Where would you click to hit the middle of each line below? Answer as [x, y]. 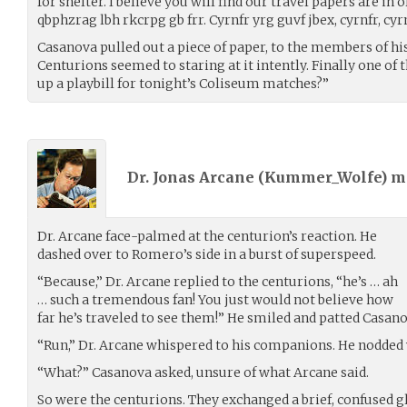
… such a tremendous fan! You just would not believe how [215, 299]
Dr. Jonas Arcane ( [196, 178]
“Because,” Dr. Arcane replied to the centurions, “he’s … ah [218, 281]
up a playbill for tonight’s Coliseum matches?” [183, 83]
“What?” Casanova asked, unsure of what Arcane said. [203, 372]
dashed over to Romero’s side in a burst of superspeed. [207, 254]
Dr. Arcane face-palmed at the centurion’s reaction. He [207, 236]
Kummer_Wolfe [323, 178]
